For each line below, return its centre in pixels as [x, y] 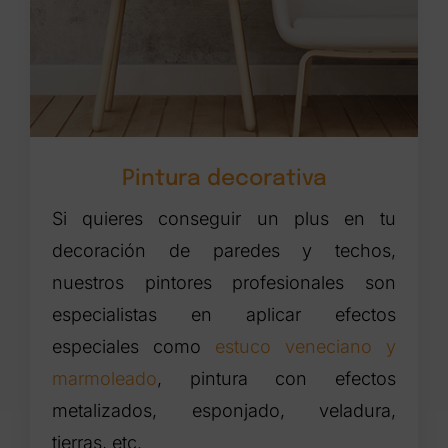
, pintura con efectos [276, 379]
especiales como [134, 347]
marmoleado [105, 379]
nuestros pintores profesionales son [224, 283]
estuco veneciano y [305, 347]
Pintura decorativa [224, 179]
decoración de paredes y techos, [224, 251]
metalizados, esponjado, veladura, [224, 411]
